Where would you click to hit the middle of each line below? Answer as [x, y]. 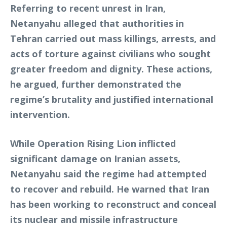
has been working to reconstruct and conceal [113, 204]
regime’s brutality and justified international [112, 99]
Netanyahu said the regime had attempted [108, 174]
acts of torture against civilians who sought [110, 54]
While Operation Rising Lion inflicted [93, 143]
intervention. [40, 115]
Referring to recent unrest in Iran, [88, 8]
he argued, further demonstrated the [96, 84]
